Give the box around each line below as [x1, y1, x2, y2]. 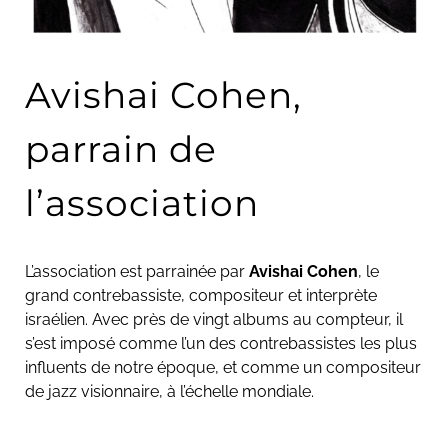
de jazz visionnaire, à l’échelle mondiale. [25, 381, 314, 401]
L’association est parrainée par [25, 261, 249, 281]
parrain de [25, 126, 217, 171]
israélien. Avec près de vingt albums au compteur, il [25, 309, 403, 329]
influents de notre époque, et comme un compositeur [25, 357, 421, 377]
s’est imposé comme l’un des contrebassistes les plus [25, 333, 417, 353]
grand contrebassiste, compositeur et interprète [25, 285, 377, 305]
